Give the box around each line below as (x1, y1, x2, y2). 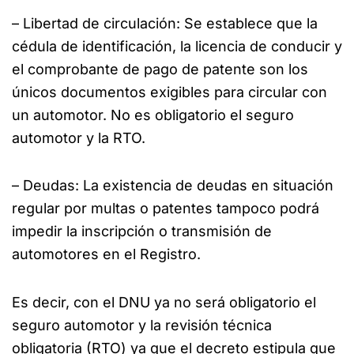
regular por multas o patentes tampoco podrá (12, 200, 319, 217)
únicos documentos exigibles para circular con (12, 83, 327, 100)
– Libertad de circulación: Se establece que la (12, 14, 318, 32)
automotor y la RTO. (12, 129, 145, 146)
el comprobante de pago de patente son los (12, 60, 308, 77)
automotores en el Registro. (12, 246, 201, 263)
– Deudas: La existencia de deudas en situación (12, 177, 333, 194)
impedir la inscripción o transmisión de (12, 223, 272, 240)
